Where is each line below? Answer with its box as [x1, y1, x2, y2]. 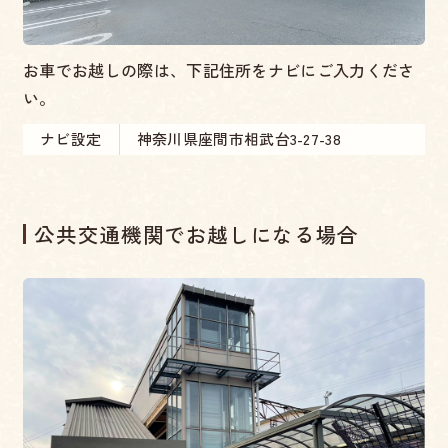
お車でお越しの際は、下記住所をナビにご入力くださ [22, 58, 415, 83]
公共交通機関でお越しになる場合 [34, 218, 359, 249]
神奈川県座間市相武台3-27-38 [136, 128, 341, 150]
